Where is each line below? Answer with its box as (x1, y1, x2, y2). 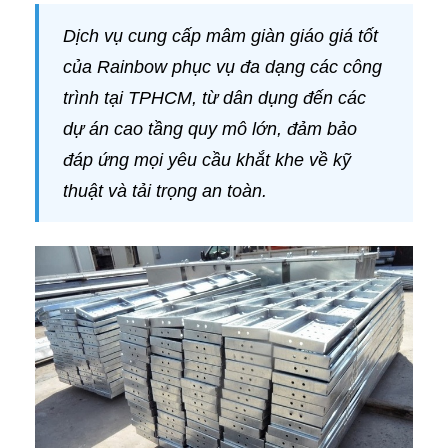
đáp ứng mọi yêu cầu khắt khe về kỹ (63, 150, 351, 170)
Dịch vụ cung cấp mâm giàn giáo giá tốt (63, 26, 378, 46)
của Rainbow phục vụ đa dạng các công (63, 57, 382, 77)
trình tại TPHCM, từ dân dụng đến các (63, 88, 366, 108)
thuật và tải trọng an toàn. (63, 181, 267, 201)
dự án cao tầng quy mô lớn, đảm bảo (63, 119, 357, 139)
